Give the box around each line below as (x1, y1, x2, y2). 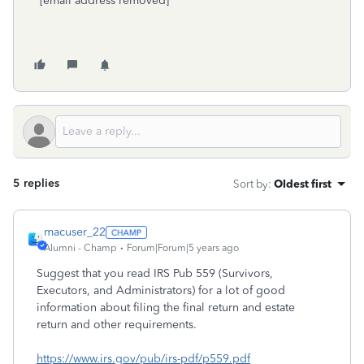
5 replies (13, 176, 59, 190)
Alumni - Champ (44, 242, 117, 253)
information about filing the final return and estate (37, 301, 295, 314)
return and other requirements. (37, 318, 197, 331)
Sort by (233, 177, 268, 190)
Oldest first (274, 177, 331, 190)
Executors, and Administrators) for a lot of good (37, 284, 285, 297)
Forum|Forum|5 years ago (127, 242, 239, 253)
